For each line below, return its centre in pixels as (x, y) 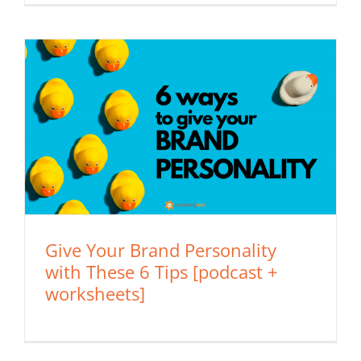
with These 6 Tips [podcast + (162, 272)
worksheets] (95, 294)
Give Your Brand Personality (161, 250)
